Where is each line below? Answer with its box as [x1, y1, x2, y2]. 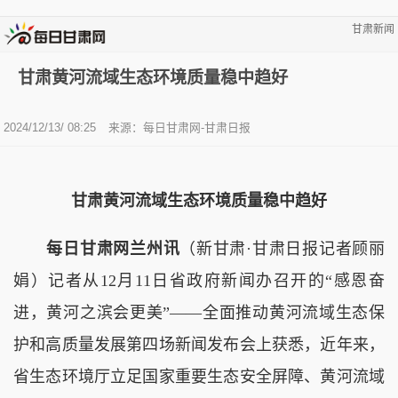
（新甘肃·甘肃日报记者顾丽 [179, 239, 386, 258]
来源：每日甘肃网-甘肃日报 [108, 120, 251, 134]
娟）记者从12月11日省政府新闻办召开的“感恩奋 [13, 271, 385, 290]
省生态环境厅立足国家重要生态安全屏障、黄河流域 [13, 367, 385, 386]
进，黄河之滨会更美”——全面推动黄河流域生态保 [13, 303, 385, 322]
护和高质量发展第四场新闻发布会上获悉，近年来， [13, 335, 385, 354]
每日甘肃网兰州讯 [13, 239, 180, 258]
